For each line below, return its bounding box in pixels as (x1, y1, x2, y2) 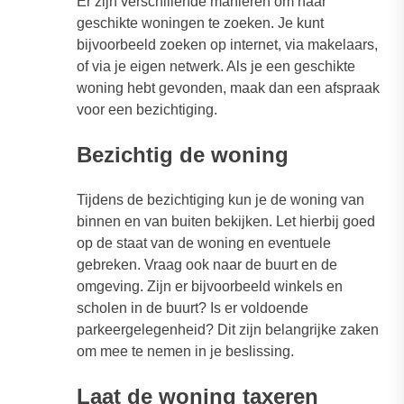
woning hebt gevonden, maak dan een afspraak (77, 80, 380, 96)
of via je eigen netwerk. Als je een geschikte (77, 59, 355, 75)
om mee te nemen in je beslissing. (77, 344, 294, 360)
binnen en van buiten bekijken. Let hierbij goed (77, 214, 375, 230)
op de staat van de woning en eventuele (77, 235, 331, 252)
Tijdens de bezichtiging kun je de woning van (77, 192, 364, 208)
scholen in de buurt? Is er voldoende (77, 300, 308, 317)
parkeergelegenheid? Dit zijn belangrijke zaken (77, 322, 379, 338)
